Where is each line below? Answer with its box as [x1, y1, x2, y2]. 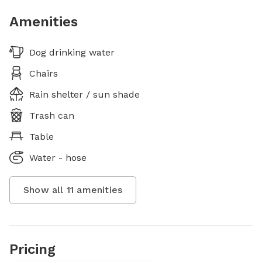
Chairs [29, 67, 58, 79]
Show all [23, 184, 67, 195]
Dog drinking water [29, 46, 115, 58]
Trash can [29, 109, 74, 121]
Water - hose [29, 151, 87, 163]
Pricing [9, 240, 56, 257]
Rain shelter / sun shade [29, 88, 140, 100]
